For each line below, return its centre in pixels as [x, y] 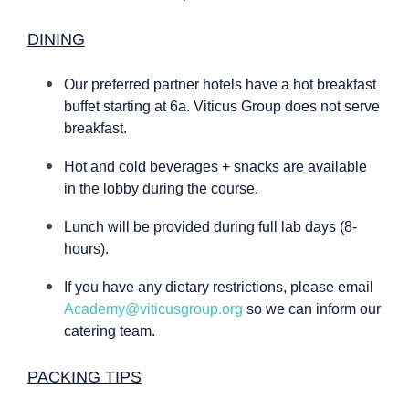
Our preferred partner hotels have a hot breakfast [220, 85]
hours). [86, 249]
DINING [56, 40]
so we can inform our [312, 309]
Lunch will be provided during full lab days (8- [210, 227]
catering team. [110, 331]
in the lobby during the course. [161, 189]
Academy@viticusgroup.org [153, 309]
